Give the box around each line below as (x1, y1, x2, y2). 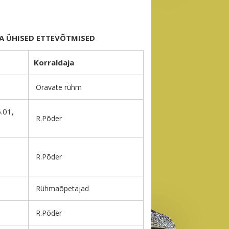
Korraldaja (34, 57, 74, 68)
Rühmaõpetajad (34, 184, 89, 194)
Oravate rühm (34, 82, 84, 93)
